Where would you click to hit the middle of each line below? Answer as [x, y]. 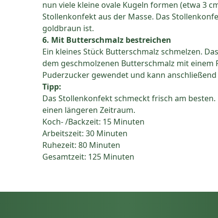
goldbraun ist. [68, 28]
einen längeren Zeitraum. [89, 110]
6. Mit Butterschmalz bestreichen [107, 40]
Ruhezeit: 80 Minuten [81, 145]
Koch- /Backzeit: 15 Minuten [93, 122]
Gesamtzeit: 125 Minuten [88, 157]
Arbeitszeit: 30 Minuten [85, 134]
